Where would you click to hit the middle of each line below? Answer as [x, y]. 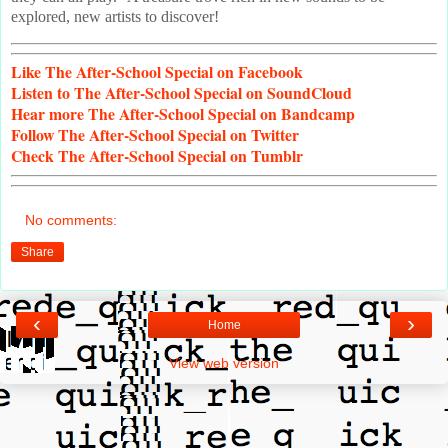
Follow [32, 135]
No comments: [71, 219]
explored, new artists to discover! [115, 16]
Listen [32, 93]
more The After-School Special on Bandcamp [200, 114]
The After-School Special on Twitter [176, 135]
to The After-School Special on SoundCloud [202, 93]
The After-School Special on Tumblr [178, 156]
